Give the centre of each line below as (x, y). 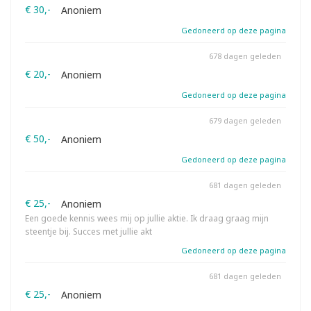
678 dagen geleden (245, 56)
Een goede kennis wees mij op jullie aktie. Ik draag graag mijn (147, 218)
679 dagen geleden (245, 120)
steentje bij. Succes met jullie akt (89, 232)
